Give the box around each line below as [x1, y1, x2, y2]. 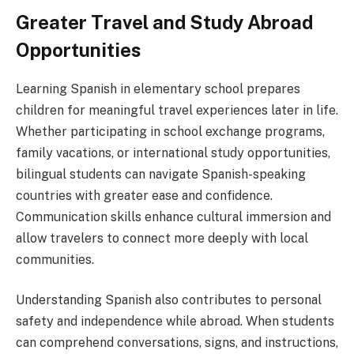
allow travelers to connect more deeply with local [16, 230, 308, 246]
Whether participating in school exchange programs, [16, 123, 325, 139]
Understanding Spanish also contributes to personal [16, 292, 322, 308]
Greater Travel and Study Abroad [16, 10, 313, 33]
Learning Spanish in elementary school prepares [16, 81, 300, 96]
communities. [16, 251, 94, 267]
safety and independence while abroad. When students [16, 314, 334, 330]
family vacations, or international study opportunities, [16, 145, 330, 160]
